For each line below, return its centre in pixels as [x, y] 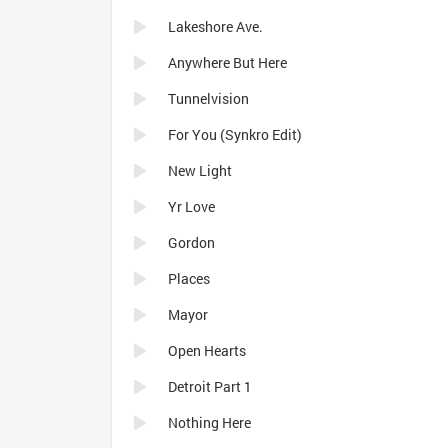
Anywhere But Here [227, 62]
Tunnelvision [208, 98]
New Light [200, 170]
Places [189, 278]
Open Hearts [207, 350]
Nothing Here [209, 422]
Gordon [191, 242]
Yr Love [191, 206]
